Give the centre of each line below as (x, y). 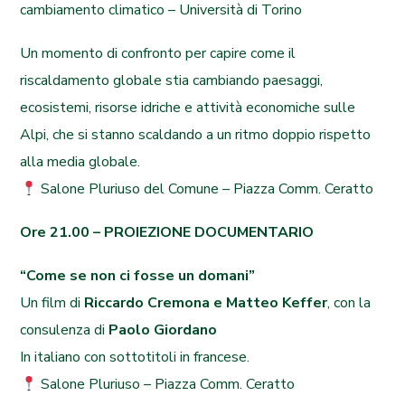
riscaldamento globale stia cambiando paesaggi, (172, 80)
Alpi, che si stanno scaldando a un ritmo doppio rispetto (196, 135)
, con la (349, 303)
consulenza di (65, 330)
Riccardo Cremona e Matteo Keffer (206, 303)
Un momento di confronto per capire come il (158, 53)
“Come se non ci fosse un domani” (138, 276)
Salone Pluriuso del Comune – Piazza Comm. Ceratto (205, 189)
